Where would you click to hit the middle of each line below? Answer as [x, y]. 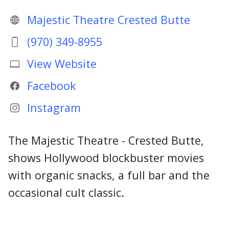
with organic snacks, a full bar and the [109, 175]
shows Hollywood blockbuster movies [106, 157]
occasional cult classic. [66, 192]
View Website [62, 64]
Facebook [51, 86]
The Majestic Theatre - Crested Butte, [106, 140]
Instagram [54, 108]
